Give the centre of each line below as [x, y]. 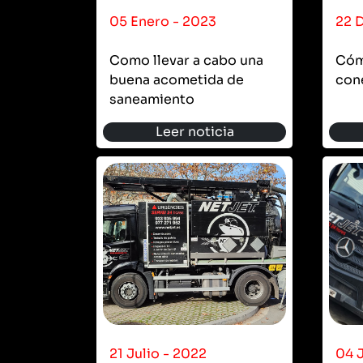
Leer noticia [194, 131]
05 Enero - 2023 [163, 21]
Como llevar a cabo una [186, 60]
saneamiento [152, 99]
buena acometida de [177, 79]
